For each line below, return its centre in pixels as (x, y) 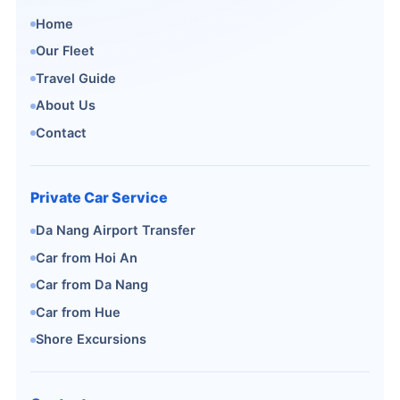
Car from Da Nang (92, 285)
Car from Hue (78, 312)
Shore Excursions (91, 339)
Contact (61, 133)
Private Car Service (99, 197)
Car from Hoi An (87, 258)
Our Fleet (65, 51)
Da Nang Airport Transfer (116, 230)
